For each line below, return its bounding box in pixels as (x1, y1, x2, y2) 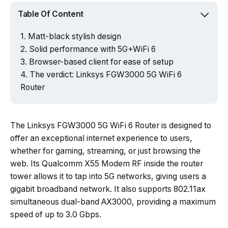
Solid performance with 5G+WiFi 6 (29, 44, 156, 54)
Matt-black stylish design (28, 31, 121, 41)
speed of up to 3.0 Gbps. (10, 209, 101, 219)
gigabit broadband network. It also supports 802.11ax (10, 184, 206, 194)
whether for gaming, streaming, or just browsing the (10, 146, 201, 156)
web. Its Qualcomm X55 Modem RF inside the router (10, 158, 203, 168)
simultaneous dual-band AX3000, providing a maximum (10, 196, 216, 207)
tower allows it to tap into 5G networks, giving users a (10, 171, 206, 181)
